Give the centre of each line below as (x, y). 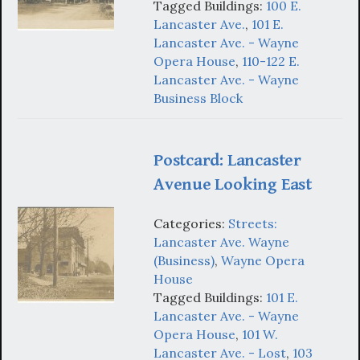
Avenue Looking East (233, 185)
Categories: (191, 223)
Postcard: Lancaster (227, 161)
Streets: (253, 223)
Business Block (198, 98)
